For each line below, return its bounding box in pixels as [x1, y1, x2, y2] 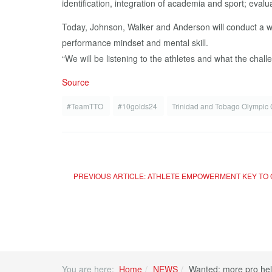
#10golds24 [118, 101, 159, 111]
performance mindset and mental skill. [62, 36, 208, 49]
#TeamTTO [67, 101, 105, 111]
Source [62, 76, 89, 88]
